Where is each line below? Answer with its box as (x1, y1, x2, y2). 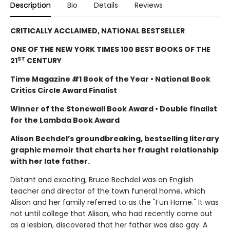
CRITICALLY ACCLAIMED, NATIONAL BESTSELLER (10, 26, 186, 36)
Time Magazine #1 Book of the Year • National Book (10, 74, 210, 85)
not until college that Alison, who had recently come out (10, 208, 213, 219)
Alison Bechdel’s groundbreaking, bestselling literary (10, 133, 219, 144)
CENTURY (25, 55, 62, 66)
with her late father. (10, 156, 91, 167)
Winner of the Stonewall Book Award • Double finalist (10, 104, 217, 114)
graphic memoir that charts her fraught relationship (10, 145, 219, 156)
